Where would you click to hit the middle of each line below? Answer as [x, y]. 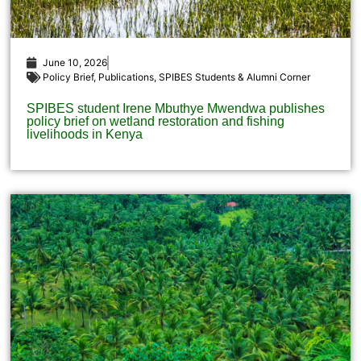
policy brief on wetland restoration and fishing [156, 122]
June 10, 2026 [75, 63]
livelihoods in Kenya [85, 135]
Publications [127, 77]
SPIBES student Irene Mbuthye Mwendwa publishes [176, 109]
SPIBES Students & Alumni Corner [235, 77]
